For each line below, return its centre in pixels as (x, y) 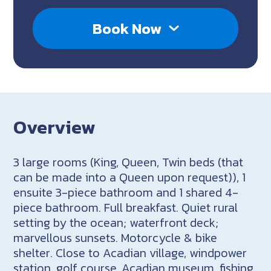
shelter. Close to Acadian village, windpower (130, 253)
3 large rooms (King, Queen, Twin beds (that (129, 162)
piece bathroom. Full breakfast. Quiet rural (126, 207)
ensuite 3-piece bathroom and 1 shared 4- (126, 192)
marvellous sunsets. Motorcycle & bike (116, 237)
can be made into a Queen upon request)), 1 (130, 177)
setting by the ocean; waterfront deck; (116, 222)
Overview (55, 127)
